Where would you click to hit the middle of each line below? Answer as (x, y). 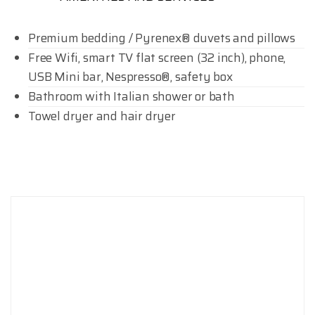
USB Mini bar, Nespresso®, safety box (130, 76)
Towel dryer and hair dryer (102, 116)
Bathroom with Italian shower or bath (131, 96)
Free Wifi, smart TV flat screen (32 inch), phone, (157, 57)
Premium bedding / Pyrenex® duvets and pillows (162, 38)
